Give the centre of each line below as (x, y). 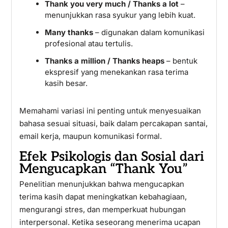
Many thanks (69, 32)
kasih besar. (66, 83)
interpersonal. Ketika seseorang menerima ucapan (110, 222)
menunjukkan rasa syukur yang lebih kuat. (120, 15)
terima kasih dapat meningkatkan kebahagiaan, (103, 197)
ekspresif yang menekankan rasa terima (116, 72)
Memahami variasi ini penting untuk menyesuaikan (110, 111)
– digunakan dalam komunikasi (149, 32)
